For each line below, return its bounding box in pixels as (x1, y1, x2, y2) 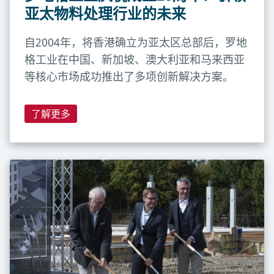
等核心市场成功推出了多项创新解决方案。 (24, 68, 234, 84)
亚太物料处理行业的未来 (24, 2, 186, 23)
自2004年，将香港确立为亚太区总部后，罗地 (24, 34, 247, 50)
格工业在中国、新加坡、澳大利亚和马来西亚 (24, 51, 245, 67)
